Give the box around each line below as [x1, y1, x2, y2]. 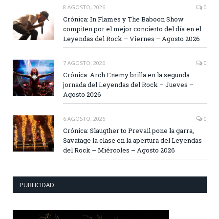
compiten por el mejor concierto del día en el [63, 24, 201, 34]
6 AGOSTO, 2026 [63, 115, 105, 123]
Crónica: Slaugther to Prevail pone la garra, [63, 126, 194, 135]
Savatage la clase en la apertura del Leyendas [63, 136, 202, 145]
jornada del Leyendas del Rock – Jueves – [63, 80, 194, 89]
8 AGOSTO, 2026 [63, 3, 105, 11]
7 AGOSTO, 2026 [63, 59, 105, 67]
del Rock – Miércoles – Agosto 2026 [63, 146, 175, 155]
